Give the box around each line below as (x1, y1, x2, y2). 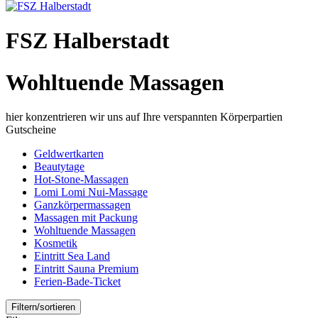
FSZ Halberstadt (6, 28, 170, 54)
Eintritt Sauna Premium (34, 263, 138, 275)
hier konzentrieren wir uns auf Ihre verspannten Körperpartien (6, 111, 283, 124)
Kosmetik (34, 237, 77, 250)
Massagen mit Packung (34, 212, 138, 224)
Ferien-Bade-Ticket (34, 275, 121, 288)
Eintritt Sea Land (34, 250, 110, 263)
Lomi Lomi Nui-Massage (34, 186, 148, 199)
